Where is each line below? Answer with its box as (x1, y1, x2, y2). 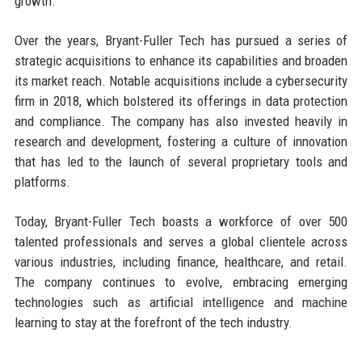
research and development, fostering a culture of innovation (14, 133, 348, 149)
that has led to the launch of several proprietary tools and (14, 153, 348, 170)
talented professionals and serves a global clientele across (14, 233, 348, 250)
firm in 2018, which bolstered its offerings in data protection (14, 92, 348, 109)
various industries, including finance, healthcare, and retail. (14, 253, 348, 270)
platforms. (14, 173, 70, 190)
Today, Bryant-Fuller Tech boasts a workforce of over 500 (14, 213, 348, 229)
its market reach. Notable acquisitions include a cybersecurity (14, 72, 348, 89)
